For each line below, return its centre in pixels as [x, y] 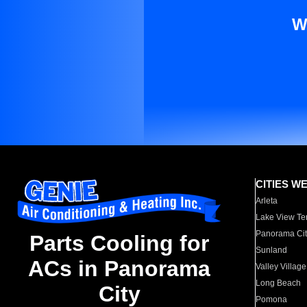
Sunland [272, 250]
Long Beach [279, 283]
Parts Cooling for [119, 244]
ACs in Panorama [119, 269]
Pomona [272, 299]
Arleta [267, 201]
